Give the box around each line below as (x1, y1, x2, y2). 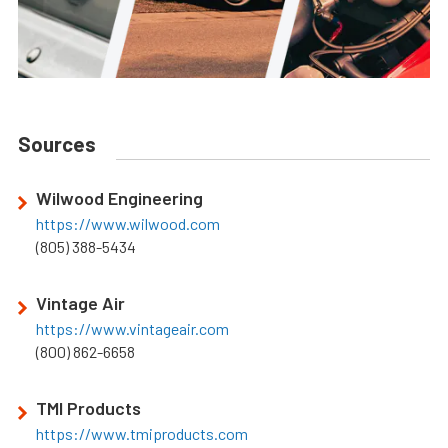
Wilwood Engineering (36, 186, 203, 209)
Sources (18, 131, 96, 156)
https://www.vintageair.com (36, 318, 229, 338)
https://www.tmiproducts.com (36, 423, 248, 443)
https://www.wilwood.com (36, 213, 220, 233)
